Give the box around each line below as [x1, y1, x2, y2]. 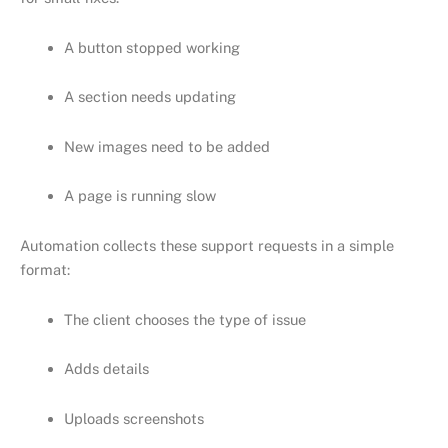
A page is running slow [63, 187, 216, 205]
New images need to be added [63, 137, 270, 155]
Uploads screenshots [63, 409, 204, 427]
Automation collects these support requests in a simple [20, 236, 394, 254]
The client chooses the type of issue [63, 310, 306, 328]
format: [20, 260, 70, 278]
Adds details [63, 360, 149, 378]
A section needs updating [63, 88, 236, 106]
